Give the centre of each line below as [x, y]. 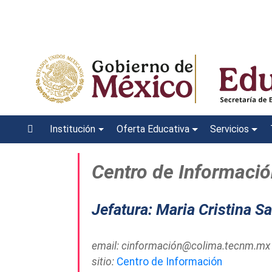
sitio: [104, 262]
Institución [73, 129]
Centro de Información [169, 262]
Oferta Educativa [153, 129]
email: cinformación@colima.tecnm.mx [181, 246]
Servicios [230, 129]
